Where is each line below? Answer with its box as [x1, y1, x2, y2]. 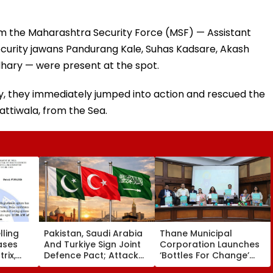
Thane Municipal [160, 227, 232, 239]
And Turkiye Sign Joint [44, 238, 141, 250]
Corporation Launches [160, 238, 260, 250]
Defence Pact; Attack [44, 249, 138, 261]
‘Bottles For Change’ [160, 249, 249, 261]
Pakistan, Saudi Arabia [44, 227, 143, 239]
